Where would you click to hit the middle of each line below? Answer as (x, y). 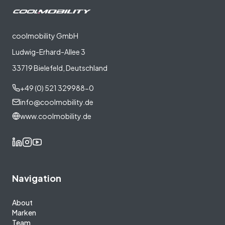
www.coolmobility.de (56, 116)
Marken (24, 213)
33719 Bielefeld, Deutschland (60, 68)
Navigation (37, 178)
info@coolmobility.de (57, 102)
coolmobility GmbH (45, 36)
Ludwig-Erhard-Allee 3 (49, 52)
